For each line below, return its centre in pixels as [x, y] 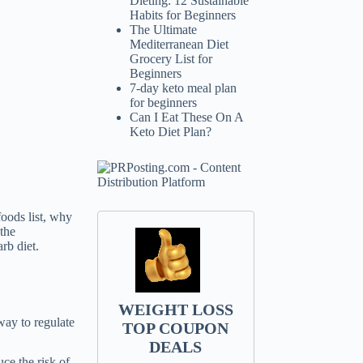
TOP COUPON [176, 328]
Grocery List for [171, 58]
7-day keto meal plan [184, 88]
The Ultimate [164, 29]
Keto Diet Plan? [171, 131]
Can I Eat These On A [187, 117]
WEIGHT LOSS [175, 309]
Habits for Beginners [183, 15]
